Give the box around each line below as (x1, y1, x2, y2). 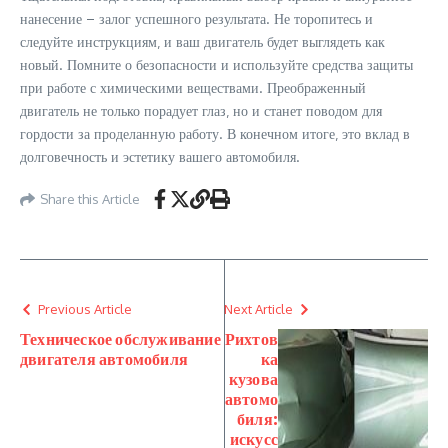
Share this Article (40, 190, 140, 207)
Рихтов (224, 329, 278, 349)
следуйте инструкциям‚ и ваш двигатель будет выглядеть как (20, 33, 385, 50)
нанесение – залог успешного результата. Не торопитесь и (20, 10, 373, 27)
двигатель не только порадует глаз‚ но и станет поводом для (20, 102, 382, 119)
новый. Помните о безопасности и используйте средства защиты (20, 56, 413, 73)
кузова (228, 369, 278, 389)
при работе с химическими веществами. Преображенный (20, 79, 366, 96)
